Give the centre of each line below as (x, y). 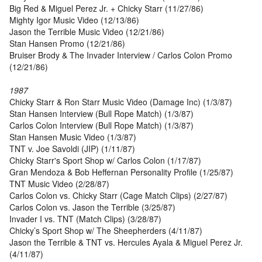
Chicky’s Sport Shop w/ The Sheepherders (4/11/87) (106, 231)
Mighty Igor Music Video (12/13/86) (74, 20)
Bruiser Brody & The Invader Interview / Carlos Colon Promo (121, 55)
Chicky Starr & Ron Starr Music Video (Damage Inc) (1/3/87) (121, 102)
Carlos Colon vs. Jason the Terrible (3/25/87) (92, 207)
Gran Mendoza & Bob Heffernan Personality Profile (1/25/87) (121, 172)
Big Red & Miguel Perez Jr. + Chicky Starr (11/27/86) (106, 8)
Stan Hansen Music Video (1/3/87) (73, 137)
